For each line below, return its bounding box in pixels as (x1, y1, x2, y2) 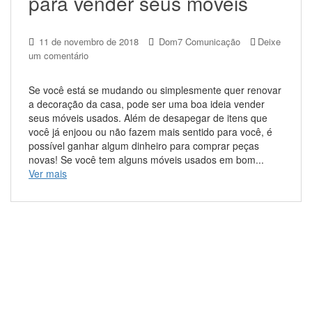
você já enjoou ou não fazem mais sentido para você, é (29, 125, 272, 139)
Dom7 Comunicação (159, 35, 240, 48)
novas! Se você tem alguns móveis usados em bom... (29, 153, 270, 166)
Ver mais (29, 166, 67, 180)
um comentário (29, 49, 88, 62)
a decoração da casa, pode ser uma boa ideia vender (29, 97, 265, 111)
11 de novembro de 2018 (39, 35, 139, 48)
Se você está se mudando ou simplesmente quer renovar (29, 83, 281, 97)
